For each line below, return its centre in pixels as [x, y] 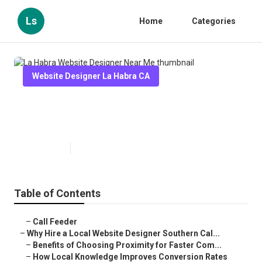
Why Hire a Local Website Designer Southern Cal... [123, 234]
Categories [214, 21]
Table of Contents [57, 194]
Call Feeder [55, 222]
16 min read [96, 149]
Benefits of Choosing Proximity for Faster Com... [127, 245]
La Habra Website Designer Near [127, 106]
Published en [44, 149]
